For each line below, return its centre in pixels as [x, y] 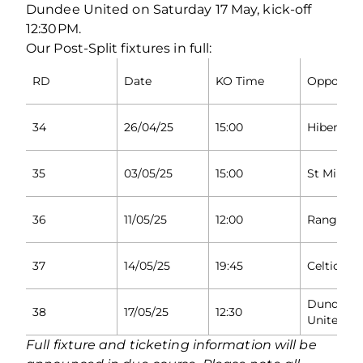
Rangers [331, 219]
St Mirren [333, 173]
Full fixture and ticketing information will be [171, 344]
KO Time [240, 81]
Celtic [323, 265]
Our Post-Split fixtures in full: [119, 48]
